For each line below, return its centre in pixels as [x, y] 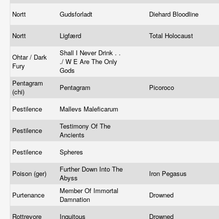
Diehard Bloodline [175, 14]
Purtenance [29, 195]
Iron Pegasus [169, 173]
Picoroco [163, 87]
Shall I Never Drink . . [90, 53]
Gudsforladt [77, 14]
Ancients [73, 135]
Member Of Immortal [89, 190]
